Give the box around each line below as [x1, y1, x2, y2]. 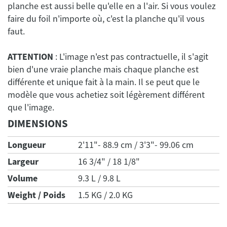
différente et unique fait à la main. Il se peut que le [8, 76, 200, 88]
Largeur [8, 156, 39, 168]
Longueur [8, 139, 46, 151]
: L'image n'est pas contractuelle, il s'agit [55, 51, 208, 63]
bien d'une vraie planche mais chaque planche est [8, 63, 199, 75]
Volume [8, 172, 37, 184]
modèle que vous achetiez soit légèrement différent [8, 89, 205, 101]
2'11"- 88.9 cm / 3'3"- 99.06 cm [78, 139, 194, 151]
